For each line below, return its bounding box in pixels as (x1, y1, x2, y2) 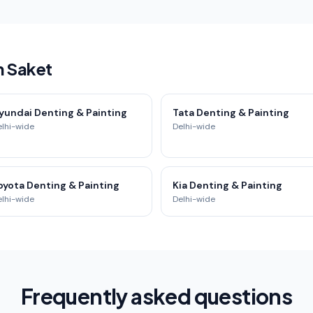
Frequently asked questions (20, 283, 293, 310)
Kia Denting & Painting (173, 179, 282, 191)
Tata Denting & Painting (173, 106, 289, 119)
